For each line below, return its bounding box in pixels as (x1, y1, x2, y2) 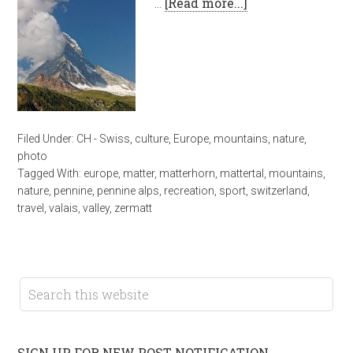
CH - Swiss (76, 132, 131, 145)
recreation (164, 184, 215, 197)
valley (83, 202, 110, 214)
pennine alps (97, 184, 160, 197)
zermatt (114, 202, 153, 214)
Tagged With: (17, 167, 84, 180)
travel (17, 202, 45, 214)
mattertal (220, 167, 265, 180)
